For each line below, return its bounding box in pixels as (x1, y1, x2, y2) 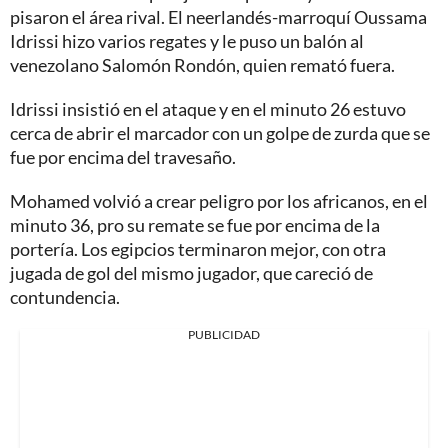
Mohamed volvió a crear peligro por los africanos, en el (10, 189, 428, 212)
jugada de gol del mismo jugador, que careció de (10, 261, 373, 284)
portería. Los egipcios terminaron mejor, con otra (10, 237, 386, 260)
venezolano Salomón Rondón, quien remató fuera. (10, 53, 395, 76)
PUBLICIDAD (188, 326, 260, 342)
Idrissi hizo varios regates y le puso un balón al (10, 29, 364, 52)
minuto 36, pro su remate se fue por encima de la (10, 213, 380, 236)
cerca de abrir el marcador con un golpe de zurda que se (10, 121, 430, 144)
